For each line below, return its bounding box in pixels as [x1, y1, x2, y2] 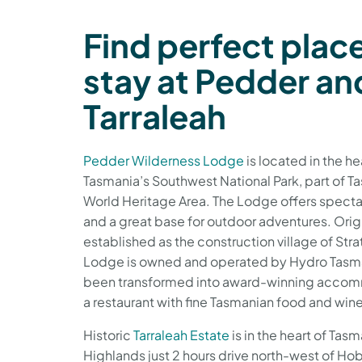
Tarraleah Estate [133, 326, 229, 343]
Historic [83, 326, 133, 343]
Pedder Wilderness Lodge [83, 151, 244, 169]
